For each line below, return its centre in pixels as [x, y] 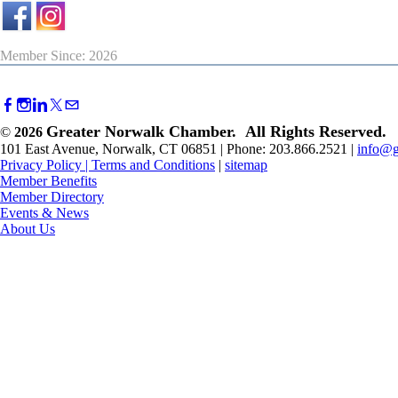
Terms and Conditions [153, 165]
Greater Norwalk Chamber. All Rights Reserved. [216, 132]
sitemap [246, 165]
